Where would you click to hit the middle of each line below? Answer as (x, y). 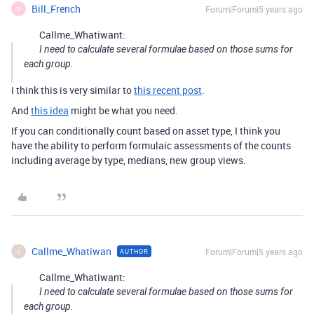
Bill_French (56, 9)
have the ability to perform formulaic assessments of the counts (151, 145)
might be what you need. (123, 110)
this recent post (168, 90)
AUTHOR (134, 251)
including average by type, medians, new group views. (129, 160)
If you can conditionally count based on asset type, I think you (146, 131)
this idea (50, 110)
